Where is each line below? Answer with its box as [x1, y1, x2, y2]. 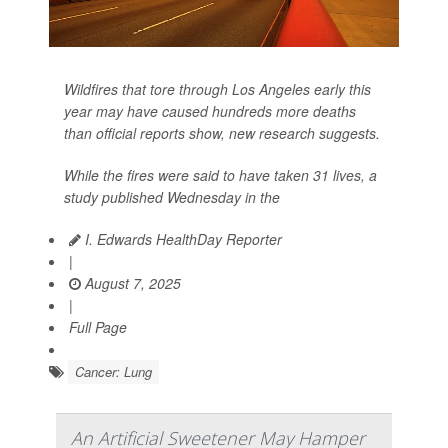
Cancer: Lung [75, 362, 152, 382]
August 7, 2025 [81, 273, 181, 294]
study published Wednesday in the [64, 187, 280, 208]
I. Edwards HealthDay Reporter [81, 229, 282, 250]
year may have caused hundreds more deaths [64, 101, 356, 122]
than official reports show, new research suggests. [64, 123, 380, 144]
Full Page [69, 317, 127, 338]
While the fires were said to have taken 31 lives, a [64, 165, 377, 186]
